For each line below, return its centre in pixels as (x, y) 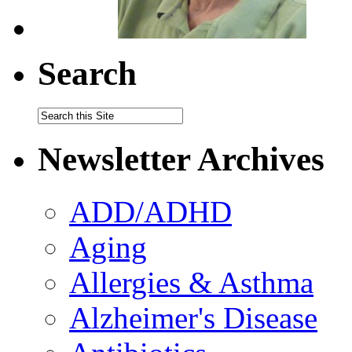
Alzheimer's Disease (193, 318)
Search (87, 73)
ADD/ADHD (150, 212)
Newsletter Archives (181, 159)
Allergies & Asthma (191, 283)
